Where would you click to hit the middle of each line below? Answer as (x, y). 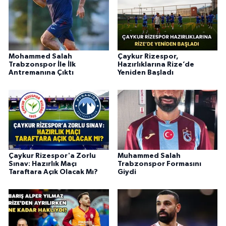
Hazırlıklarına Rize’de (156, 65)
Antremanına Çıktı (41, 73)
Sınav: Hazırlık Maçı (43, 164)
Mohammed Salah (40, 57)
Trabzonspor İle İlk (42, 65)
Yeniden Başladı (145, 73)
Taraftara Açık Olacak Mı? (53, 172)
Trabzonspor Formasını (159, 164)
